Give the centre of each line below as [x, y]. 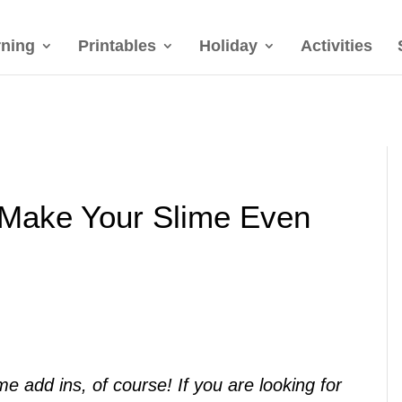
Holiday [228, 46]
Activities [336, 46]
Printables [117, 46]
